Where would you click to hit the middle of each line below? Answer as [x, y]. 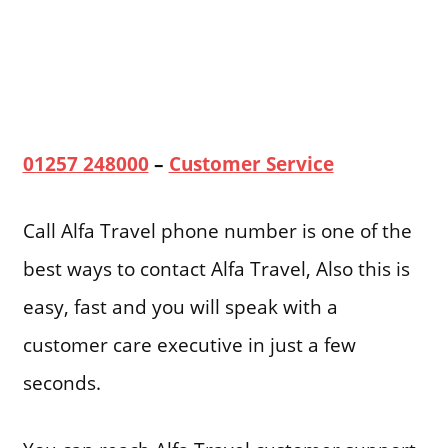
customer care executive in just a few [189, 345]
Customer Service [251, 164]
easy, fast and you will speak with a [180, 307]
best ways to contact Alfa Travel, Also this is [216, 269]
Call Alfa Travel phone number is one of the [217, 231]
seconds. [61, 383]
